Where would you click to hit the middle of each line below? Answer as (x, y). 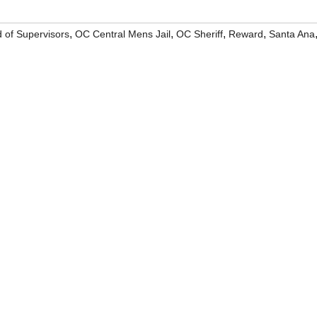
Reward (246, 34)
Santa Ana (292, 34)
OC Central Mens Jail (123, 34)
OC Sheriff (200, 34)
